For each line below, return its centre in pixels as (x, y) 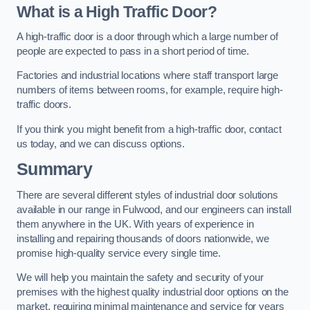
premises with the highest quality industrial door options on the (153, 292)
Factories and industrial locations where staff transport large (147, 76)
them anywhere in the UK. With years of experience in (135, 224)
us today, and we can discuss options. (101, 144)
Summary (54, 170)
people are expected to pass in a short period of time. (135, 51)
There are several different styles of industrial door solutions (147, 195)
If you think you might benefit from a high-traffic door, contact (149, 129)
